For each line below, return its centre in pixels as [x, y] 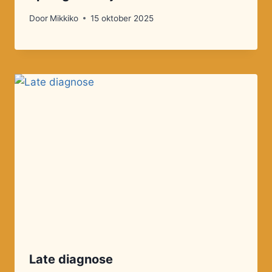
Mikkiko [64, 18]
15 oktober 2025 [122, 18]
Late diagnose [71, 260]
